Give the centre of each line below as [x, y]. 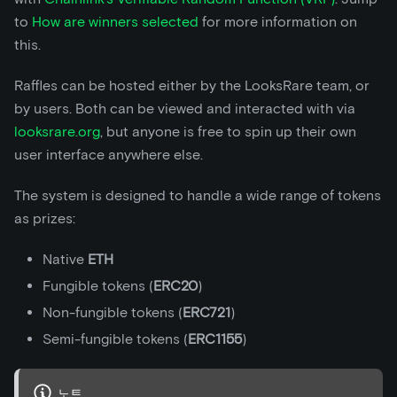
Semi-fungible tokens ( [115, 339]
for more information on [278, 22]
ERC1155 [215, 339]
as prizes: [45, 218]
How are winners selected [115, 22]
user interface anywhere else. [109, 155]
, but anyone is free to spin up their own [228, 132]
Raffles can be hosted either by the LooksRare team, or [192, 86]
